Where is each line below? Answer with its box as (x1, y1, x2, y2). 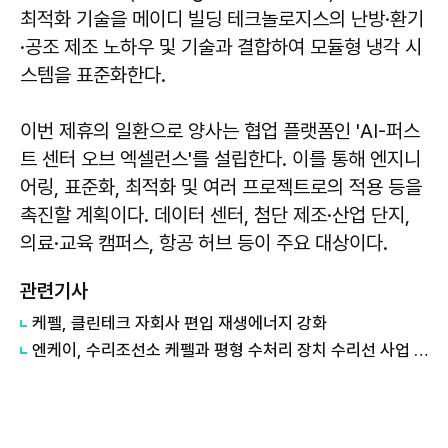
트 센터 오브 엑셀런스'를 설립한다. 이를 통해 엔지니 (20, 147, 421, 171)
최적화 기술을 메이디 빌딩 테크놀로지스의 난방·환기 (20, 7, 424, 31)
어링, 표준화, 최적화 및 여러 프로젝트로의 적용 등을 (20, 175, 422, 199)
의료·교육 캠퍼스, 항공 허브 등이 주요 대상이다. (20, 231, 388, 255)
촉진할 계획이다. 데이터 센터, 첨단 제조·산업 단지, (20, 203, 410, 227)
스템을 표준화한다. (20, 63, 166, 87)
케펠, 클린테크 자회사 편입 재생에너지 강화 (32, 313, 327, 333)
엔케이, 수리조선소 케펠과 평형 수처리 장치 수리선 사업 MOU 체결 (414, 340, 428, 360)
